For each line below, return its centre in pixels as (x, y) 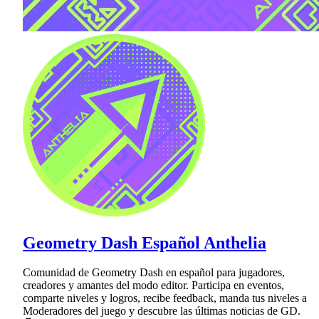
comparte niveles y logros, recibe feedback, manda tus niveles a (165, 298)
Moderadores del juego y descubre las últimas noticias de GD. (162, 311)
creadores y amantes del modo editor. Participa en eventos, (153, 286)
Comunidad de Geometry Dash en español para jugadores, (154, 273)
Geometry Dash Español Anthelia (145, 242)
